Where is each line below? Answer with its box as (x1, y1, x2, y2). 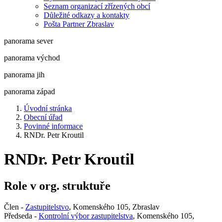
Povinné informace (24, 122, 83, 130)
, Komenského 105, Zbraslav (69, 202, 160, 211)
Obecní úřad (24, 113, 62, 121)
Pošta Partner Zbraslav (44, 20, 114, 28)
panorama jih (4, 70, 45, 79)
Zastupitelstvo (25, 202, 69, 211)
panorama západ (4, 87, 55, 96)
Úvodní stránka (24, 104, 72, 112)
